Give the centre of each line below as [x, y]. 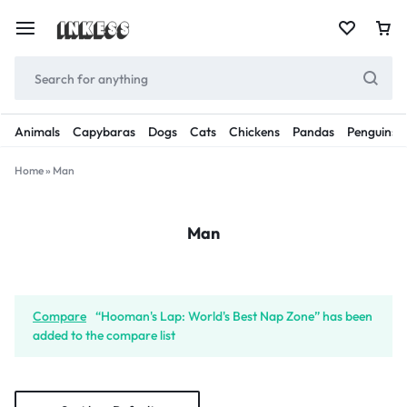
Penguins [372, 132]
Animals [37, 132]
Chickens [254, 132]
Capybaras [104, 132]
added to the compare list [104, 335]
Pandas [313, 132]
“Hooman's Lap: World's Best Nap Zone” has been [234, 316]
